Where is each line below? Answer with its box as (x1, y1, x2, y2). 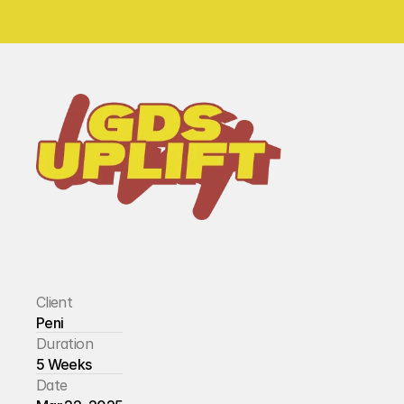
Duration (36, 335, 93, 353)
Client (36, 293, 73, 311)
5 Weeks (36, 355, 92, 373)
